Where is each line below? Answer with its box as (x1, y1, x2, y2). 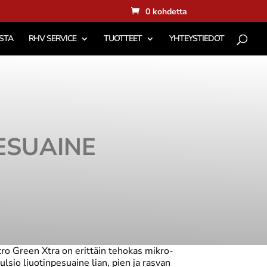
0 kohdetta (145, 5, 187, 17)
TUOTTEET (104, 33, 142, 44)
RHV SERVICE (29, 33, 76, 44)
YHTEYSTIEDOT (169, 33, 224, 44)
